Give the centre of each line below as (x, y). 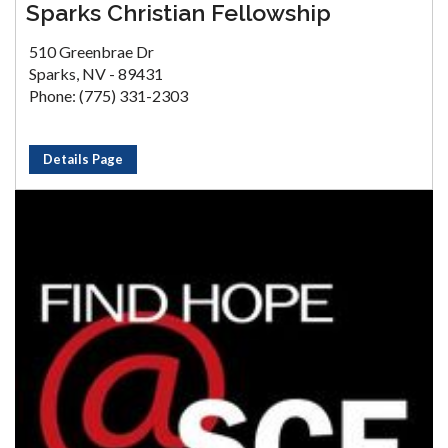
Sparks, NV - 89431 (96, 73)
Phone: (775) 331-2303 (108, 95)
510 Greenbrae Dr (91, 51)
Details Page (83, 159)
